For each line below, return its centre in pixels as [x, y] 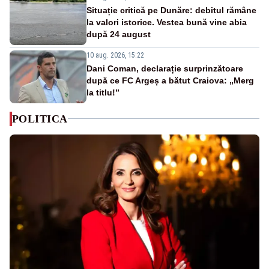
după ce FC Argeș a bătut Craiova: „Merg [170, 80]
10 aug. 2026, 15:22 [115, 55]
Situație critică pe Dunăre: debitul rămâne [171, 10]
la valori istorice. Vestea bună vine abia [167, 22]
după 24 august [119, 34]
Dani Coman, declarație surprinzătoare [165, 68]
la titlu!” [103, 92]
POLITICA [40, 119]
